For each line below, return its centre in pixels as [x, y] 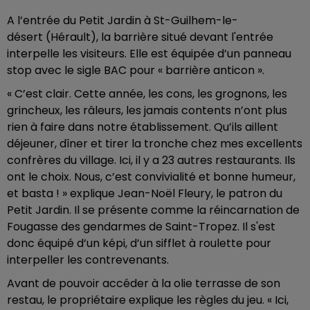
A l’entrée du [42, 20]
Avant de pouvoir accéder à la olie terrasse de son [144, 283]
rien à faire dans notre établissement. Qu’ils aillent [143, 127]
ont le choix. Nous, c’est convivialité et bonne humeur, [151, 177]
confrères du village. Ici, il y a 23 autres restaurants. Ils [151, 160]
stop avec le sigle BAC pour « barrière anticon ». [136, 70]
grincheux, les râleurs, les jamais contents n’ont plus [147, 110]
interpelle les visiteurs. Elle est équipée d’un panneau [149, 54]
